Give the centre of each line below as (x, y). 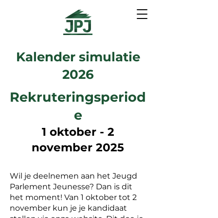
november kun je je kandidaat (68, 208)
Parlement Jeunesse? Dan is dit (71, 187)
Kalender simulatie (78, 57)
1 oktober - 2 (78, 132)
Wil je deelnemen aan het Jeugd (73, 176)
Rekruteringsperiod (78, 97)
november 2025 (78, 147)
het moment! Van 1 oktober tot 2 (73, 197)
